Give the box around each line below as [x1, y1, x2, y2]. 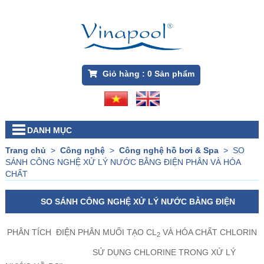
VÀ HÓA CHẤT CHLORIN [160, 227, 257, 237]
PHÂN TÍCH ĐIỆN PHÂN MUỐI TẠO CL [7, 227, 157, 237]
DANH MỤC [27, 126, 72, 136]
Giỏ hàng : [100, 69, 147, 79]
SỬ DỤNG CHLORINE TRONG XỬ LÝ [5, 247, 236, 258]
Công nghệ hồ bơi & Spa [118, 146, 219, 156]
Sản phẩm [151, 69, 194, 79]
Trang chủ [5, 146, 46, 156]
